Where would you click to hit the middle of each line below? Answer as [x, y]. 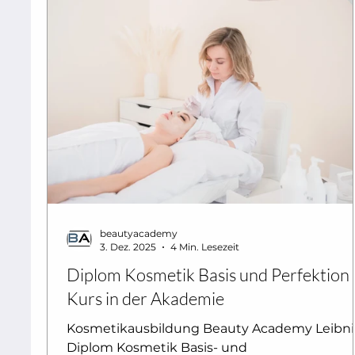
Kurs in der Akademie [145, 299]
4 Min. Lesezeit [205, 247]
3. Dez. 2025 [128, 247]
